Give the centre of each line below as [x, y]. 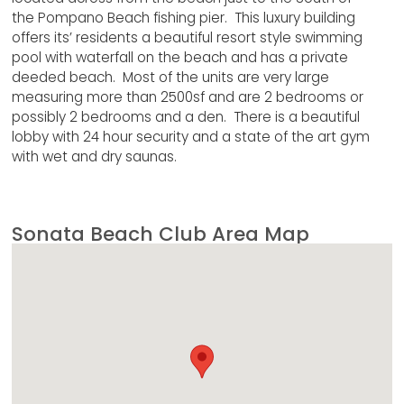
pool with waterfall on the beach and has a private [180, 57]
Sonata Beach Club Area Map [161, 234]
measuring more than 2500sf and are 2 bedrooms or [188, 96]
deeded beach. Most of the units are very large [171, 77]
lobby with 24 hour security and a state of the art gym [191, 136]
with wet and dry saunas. [95, 156]
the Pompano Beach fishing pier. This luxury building [184, 17]
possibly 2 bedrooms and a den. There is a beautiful [186, 116]
